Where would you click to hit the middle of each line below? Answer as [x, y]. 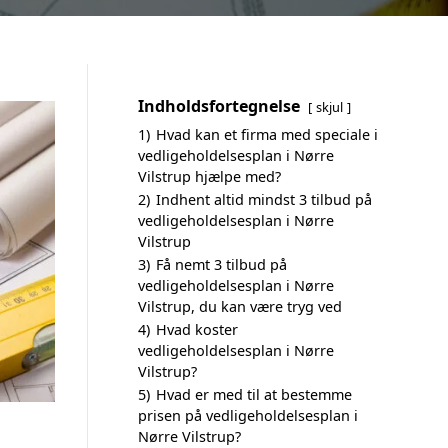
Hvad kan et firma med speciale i [267, 134]
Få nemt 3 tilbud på [221, 264]
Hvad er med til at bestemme [254, 394]
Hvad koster [197, 329]
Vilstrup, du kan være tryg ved [240, 306]
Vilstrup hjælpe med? [209, 176]
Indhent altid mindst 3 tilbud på [264, 199]
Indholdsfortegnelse [219, 106]
